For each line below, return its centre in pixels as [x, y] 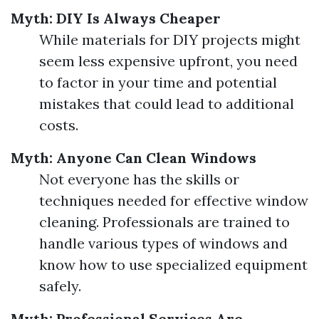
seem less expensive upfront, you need [168, 61]
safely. [60, 286]
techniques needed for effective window [174, 200]
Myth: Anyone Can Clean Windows [134, 158]
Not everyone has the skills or [139, 179]
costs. [59, 125]
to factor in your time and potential [158, 82]
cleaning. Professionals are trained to [164, 222]
